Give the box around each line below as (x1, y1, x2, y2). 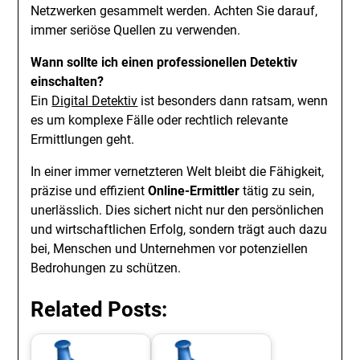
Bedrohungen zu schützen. (31, 260, 182, 276)
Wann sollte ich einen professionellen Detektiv (31, 55, 298, 70)
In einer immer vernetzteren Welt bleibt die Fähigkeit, (31, 164, 325, 179)
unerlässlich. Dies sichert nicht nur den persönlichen (31, 202, 325, 218)
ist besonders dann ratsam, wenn (137, 93, 329, 108)
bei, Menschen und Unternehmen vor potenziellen (31, 241, 309, 256)
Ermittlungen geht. (31, 132, 135, 147)
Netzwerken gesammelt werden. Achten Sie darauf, (31, 3, 318, 18)
